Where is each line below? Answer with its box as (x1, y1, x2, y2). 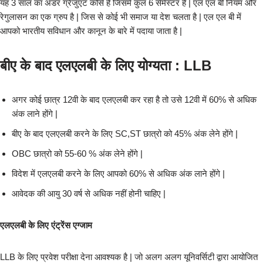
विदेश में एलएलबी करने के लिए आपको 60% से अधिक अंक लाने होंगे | (12, 168, 225, 179)
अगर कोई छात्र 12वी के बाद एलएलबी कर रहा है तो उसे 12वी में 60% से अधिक (12, 95, 257, 105)
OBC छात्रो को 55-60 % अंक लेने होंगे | (12, 149, 143, 159)
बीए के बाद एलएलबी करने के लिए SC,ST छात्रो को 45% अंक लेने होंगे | (12, 129, 238, 139)
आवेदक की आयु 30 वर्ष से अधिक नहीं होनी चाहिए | (12, 188, 166, 199)
